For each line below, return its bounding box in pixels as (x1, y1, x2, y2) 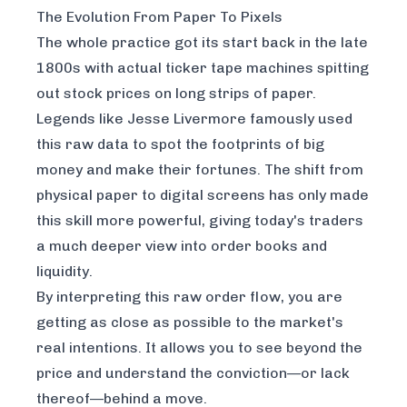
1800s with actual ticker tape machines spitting (36, 59, 369, 77)
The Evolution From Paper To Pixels (36, 8, 283, 26)
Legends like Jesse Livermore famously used (36, 110, 352, 128)
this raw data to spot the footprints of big (36, 135, 324, 154)
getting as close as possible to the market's (36, 313, 343, 332)
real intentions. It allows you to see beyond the (36, 339, 362, 357)
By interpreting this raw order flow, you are (36, 288, 342, 306)
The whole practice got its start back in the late (36, 34, 368, 52)
